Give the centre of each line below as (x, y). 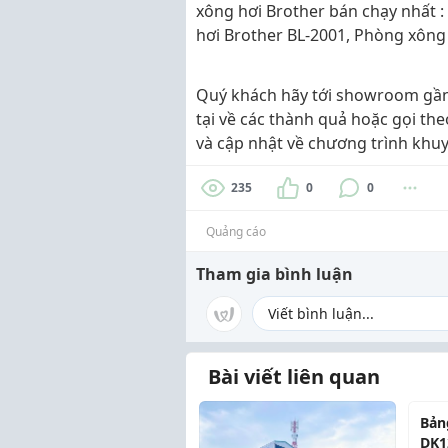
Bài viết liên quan (294, 376)
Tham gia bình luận (274, 273)
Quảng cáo (236, 231)
